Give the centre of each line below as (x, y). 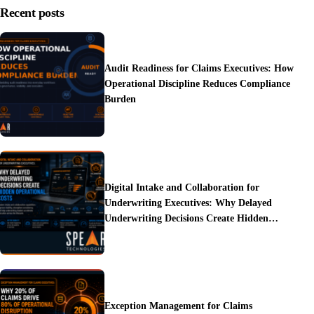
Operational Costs (146, 233)
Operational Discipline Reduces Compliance (198, 84)
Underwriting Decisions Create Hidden (187, 218)
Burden (122, 100)
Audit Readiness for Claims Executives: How (199, 69)
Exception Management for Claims (179, 306)
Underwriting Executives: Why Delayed (189, 203)
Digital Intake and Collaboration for (182, 187)
